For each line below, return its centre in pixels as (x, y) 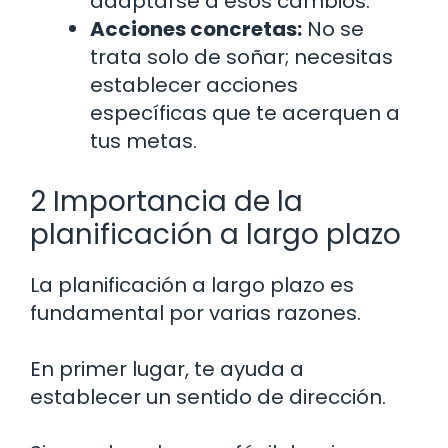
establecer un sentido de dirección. (208, 397)
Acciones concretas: (196, 29)
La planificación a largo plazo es (192, 285)
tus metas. (143, 141)
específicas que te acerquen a (245, 113)
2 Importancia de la (166, 202)
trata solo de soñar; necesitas (241, 57)
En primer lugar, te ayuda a (167, 369)
